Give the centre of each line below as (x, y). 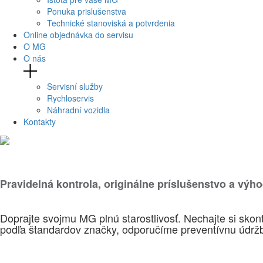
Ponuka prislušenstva (87, 11)
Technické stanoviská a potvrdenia (111, 23)
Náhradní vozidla (78, 109)
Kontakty (40, 121)
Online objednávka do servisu (78, 34)
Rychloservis (70, 98)
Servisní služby (75, 86)
